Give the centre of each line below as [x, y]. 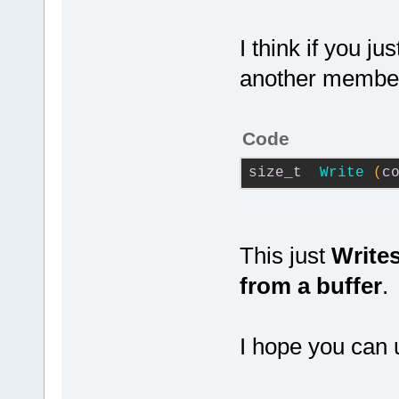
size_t [275, 173]
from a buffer [310, 286]
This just [285, 256]
